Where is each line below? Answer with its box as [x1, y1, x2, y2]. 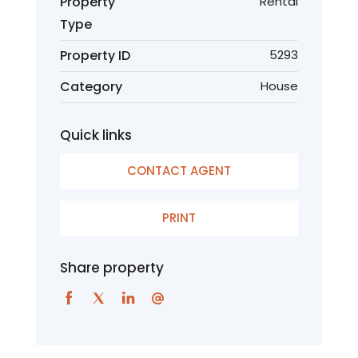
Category [60, 78, 122, 96]
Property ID [60, 46, 130, 65]
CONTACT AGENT [127, 162, 231, 179]
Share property [60, 258, 164, 277]
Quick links [60, 125, 132, 145]
